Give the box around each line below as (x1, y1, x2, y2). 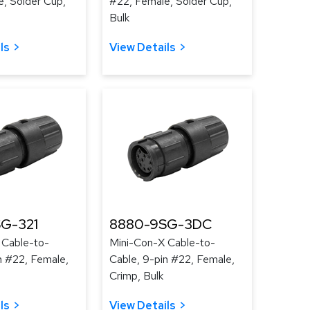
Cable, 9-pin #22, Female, (109, 252, 235, 266)
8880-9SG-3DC (109, 215, 212, 233)
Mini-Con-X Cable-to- (109, 235, 215, 250)
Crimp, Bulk (109, 268, 163, 283)
